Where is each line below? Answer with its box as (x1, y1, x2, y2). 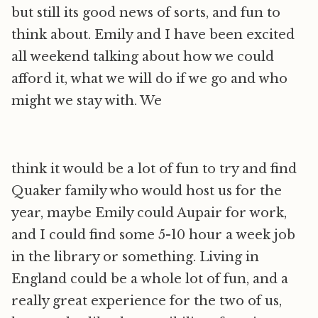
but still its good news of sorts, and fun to (11, 5, 280, 21)
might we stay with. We (11, 93, 162, 109)
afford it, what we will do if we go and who (11, 71, 287, 87)
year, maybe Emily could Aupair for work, (11, 205, 287, 221)
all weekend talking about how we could (11, 49, 274, 65)
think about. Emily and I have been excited (11, 27, 295, 43)
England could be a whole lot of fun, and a (11, 271, 288, 287)
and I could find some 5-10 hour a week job (11, 227, 295, 243)
